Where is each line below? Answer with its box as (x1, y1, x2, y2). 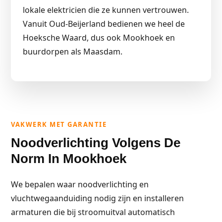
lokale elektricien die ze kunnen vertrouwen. (23, 4, 189, 15)
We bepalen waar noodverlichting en (11, 179, 149, 190)
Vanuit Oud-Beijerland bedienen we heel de (23, 18, 185, 29)
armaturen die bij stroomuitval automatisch (11, 207, 175, 218)
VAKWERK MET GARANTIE (11, 120, 107, 129)
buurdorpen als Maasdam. (23, 46, 122, 57)
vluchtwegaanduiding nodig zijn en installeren (11, 193, 184, 204)
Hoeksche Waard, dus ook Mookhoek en (23, 32, 175, 43)
